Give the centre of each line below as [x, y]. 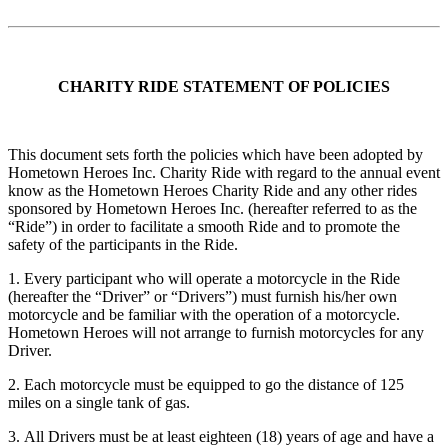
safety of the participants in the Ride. [123, 245]
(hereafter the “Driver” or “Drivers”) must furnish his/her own [202, 297]
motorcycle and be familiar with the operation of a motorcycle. [204, 315]
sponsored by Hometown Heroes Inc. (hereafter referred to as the [212, 209]
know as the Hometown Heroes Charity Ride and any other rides [212, 191]
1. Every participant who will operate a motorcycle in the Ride [204, 279]
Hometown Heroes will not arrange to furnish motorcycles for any [216, 333]
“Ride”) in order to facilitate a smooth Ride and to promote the [204, 227]
